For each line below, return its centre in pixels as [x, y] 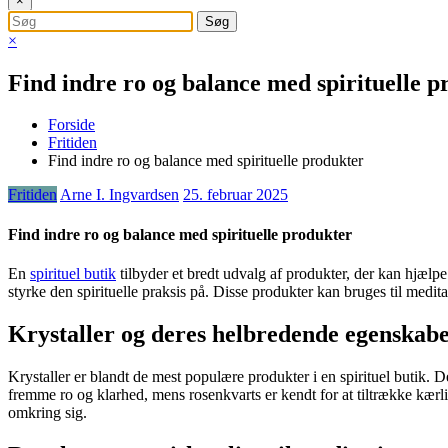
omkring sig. [47, 412]
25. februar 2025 [235, 195]
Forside [71, 125]
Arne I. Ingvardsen [119, 195]
